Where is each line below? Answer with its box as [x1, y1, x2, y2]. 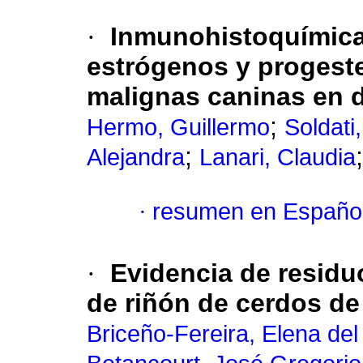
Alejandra [87, 144, 185, 171]
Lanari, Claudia [199, 144, 356, 171]
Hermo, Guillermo [87, 114, 270, 141]
